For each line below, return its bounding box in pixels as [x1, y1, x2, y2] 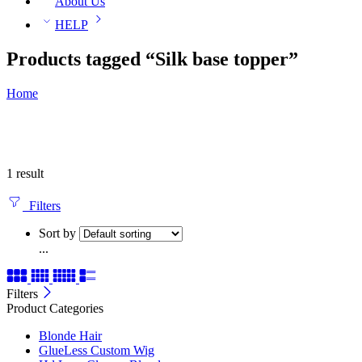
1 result [6, 166, 44, 181]
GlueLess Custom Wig [39, 343, 154, 358]
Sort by [39, 226, 76, 241]
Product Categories [6, 301, 103, 316]
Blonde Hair [39, 329, 102, 343]
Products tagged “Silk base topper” [6, 48, 298, 70]
